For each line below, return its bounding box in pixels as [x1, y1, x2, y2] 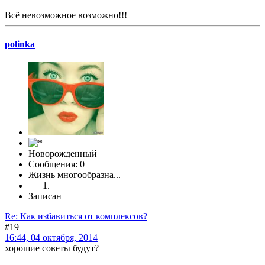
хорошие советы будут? [5, 243, 99, 254]
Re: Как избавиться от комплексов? [5, 211, 147, 222]
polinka [5, 38, 35, 49]
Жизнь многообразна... [28, 170, 121, 180]
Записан [28, 191, 62, 202]
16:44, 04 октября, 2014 [5, 232, 98, 243]
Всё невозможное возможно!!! [5, 9, 127, 20]
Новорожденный [28, 148, 97, 159]
